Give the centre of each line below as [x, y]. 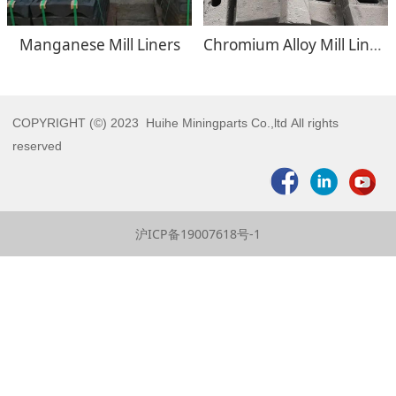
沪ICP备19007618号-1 [198, 234]
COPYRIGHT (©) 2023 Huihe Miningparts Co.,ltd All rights [176, 122]
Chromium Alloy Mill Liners [375, 44]
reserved [39, 145]
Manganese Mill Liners [99, 44]
